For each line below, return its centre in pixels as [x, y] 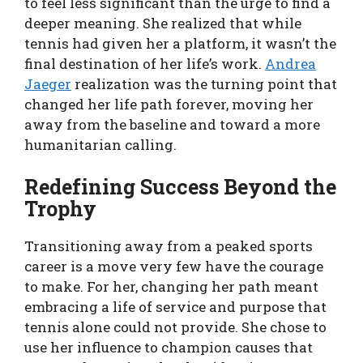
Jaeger [48, 84]
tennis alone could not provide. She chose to [175, 327]
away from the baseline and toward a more [172, 124]
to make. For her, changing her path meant [171, 286]
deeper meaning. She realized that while [163, 23]
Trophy [61, 208]
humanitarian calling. [100, 145]
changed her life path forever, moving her [169, 104]
